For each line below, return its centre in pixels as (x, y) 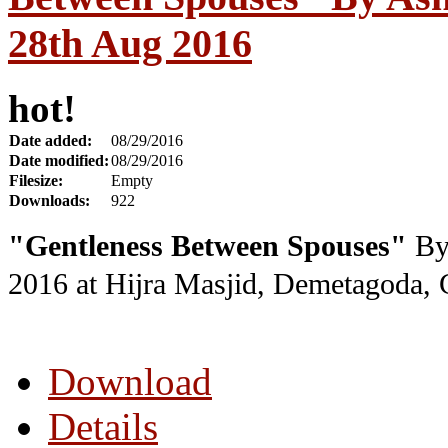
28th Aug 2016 (130, 43)
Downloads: (49, 200)
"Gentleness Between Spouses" (207, 245)
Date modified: (59, 160)
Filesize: (36, 180)
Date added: (50, 140)
